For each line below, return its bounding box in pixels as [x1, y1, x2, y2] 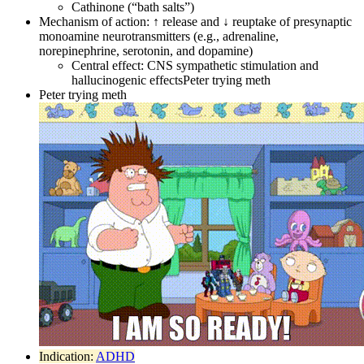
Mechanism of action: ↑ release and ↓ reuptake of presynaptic [39, 14, 352, 28]
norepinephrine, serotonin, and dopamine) [39, 43, 253, 58]
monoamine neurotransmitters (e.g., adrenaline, [39, 28, 279, 43]
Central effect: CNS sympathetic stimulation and [71, 58, 318, 72]
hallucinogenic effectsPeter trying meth [71, 72, 271, 87]
